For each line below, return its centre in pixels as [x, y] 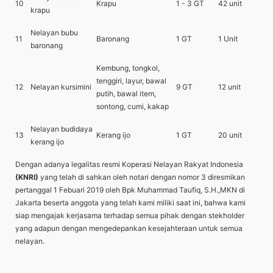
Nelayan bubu [54, 32]
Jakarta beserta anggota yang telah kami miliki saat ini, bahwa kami [130, 202]
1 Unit [228, 38]
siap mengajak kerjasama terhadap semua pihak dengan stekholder [130, 215]
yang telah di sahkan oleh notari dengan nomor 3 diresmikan [143, 177]
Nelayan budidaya [62, 129]
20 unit [230, 135]
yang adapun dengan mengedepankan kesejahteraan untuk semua [129, 228]
